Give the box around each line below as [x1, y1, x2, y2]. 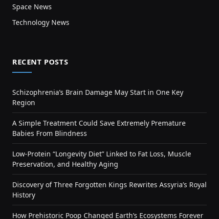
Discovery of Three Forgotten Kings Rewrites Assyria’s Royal [12, 180, 207, 190]
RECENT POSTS [12, 57, 68, 67]
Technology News [12, 18, 69, 27]
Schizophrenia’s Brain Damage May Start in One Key [12, 88, 183, 97]
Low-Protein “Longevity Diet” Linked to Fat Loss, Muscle [12, 149, 191, 159]
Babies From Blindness [12, 129, 87, 138]
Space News [12, 2, 52, 12]
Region [12, 98, 35, 108]
